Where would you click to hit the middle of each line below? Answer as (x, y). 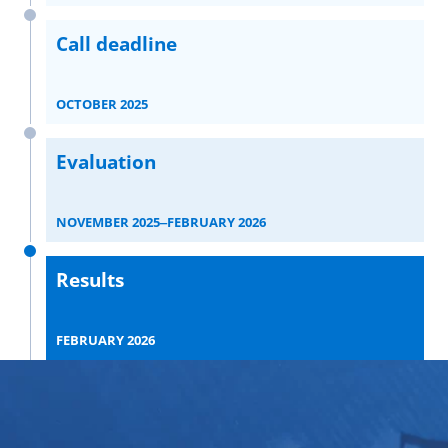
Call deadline (116, 44)
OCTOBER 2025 (102, 104)
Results (90, 280)
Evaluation (106, 162)
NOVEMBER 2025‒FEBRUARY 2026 (161, 222)
